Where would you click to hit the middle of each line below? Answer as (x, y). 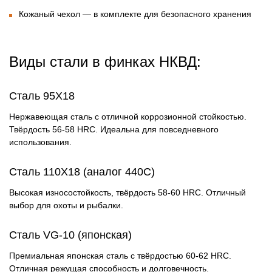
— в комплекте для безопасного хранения (166, 14)
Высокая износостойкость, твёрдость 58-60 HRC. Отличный (127, 193)
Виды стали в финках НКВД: (105, 62)
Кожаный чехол (49, 14)
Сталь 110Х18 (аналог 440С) (82, 172)
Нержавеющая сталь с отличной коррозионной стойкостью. (128, 117)
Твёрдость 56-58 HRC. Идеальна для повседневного (114, 130)
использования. (40, 142)
